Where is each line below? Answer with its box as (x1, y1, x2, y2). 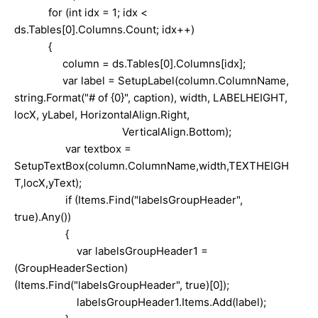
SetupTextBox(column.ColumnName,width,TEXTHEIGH (14, 158, 289, 172)
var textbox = (14, 141, 131, 155)
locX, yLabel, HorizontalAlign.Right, (14, 107, 289, 121)
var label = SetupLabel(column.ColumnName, (14, 73, 289, 87)
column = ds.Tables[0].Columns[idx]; (14, 56, 254, 70)
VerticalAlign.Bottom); (14, 124, 231, 138)
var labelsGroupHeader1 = (14, 243, 208, 258)
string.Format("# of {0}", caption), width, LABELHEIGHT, (14, 90, 287, 104)
